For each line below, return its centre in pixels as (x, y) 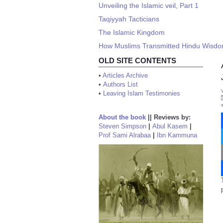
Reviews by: (172, 117)
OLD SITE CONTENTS (137, 60)
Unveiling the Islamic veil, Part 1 (149, 5)
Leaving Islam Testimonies (142, 93)
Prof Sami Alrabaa (125, 135)
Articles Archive (125, 75)
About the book (122, 117)
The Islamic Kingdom (132, 32)
